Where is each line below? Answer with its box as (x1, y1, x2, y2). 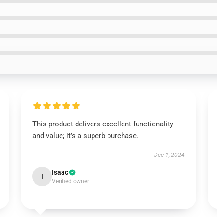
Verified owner (51, 178, 89, 185)
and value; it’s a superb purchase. (32, 131, 139, 140)
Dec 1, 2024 (154, 152, 185, 158)
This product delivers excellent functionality (32, 120, 173, 128)
